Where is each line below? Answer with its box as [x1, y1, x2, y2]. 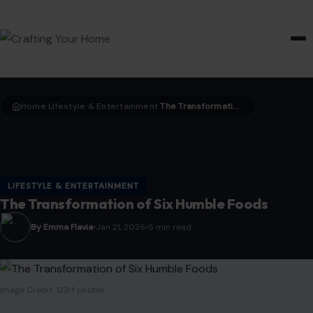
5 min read [148, 221, 191, 233]
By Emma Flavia [31, 221, 93, 233]
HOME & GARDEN [117, 31, 215, 46]
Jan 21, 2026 [96, 221, 145, 233]
